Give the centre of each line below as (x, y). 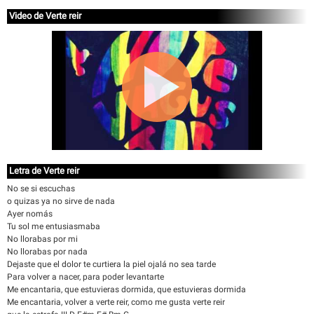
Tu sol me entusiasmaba (54, 226)
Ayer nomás (30, 214)
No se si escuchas (41, 189)
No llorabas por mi (42, 239)
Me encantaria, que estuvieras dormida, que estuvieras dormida (127, 289)
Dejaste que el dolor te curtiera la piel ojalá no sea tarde (111, 264)
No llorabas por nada (47, 252)
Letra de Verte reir (44, 171)
